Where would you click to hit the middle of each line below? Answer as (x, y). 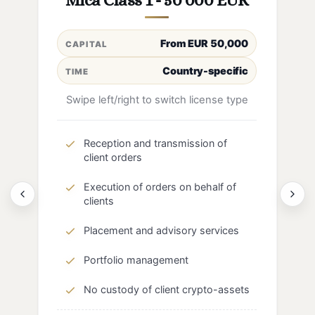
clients (99, 201)
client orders (113, 157)
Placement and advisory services (161, 230)
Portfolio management (136, 260)
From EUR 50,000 (204, 43)
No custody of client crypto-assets (167, 289)
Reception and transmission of (155, 143)
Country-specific (205, 71)
